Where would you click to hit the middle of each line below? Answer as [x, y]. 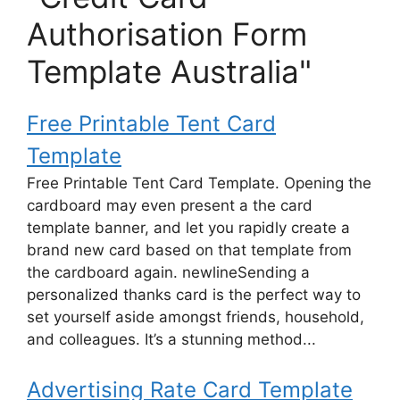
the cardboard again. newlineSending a [168, 273]
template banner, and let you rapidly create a [188, 228]
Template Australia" [169, 72]
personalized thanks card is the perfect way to [194, 295]
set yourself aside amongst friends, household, [196, 317]
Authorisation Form [167, 34]
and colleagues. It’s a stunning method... [171, 340]
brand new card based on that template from [189, 250]
